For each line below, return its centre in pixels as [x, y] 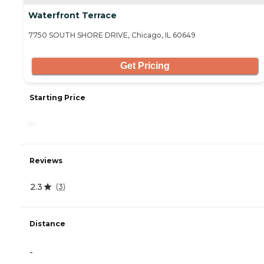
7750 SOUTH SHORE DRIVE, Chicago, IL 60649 [112, 35]
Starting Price [57, 97]
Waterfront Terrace [72, 15]
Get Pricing [145, 66]
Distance [47, 223]
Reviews [46, 160]
